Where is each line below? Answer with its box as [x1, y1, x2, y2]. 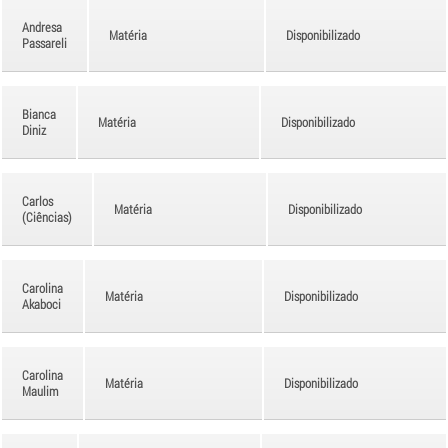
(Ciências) [22, 208, 72, 225]
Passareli [22, 34, 67, 51]
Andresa [22, 18, 62, 35]
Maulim [22, 382, 58, 399]
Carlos [22, 192, 53, 209]
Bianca [22, 105, 56, 122]
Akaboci [22, 295, 61, 312]
